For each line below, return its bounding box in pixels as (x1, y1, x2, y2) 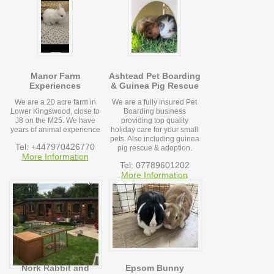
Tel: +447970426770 (15, 142, 95, 152)
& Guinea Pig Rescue (110, 81, 199, 91)
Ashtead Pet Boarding (108, 71, 201, 81)
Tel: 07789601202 (119, 160, 190, 171)
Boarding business (123, 107, 186, 116)
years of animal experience (10, 125, 100, 135)
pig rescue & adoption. (117, 144, 192, 153)
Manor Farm (30, 71, 80, 81)
